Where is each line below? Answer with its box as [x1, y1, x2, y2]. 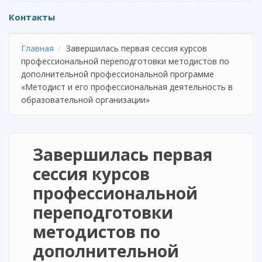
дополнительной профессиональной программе [21, 68, 214, 80]
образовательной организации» [21, 94, 150, 105]
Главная [21, 43, 54, 54]
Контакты [9, 11, 55, 23]
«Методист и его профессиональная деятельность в [21, 81, 233, 92]
